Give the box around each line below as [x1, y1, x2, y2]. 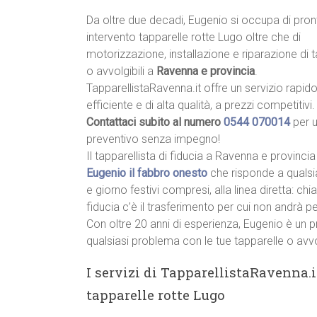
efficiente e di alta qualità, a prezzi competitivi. [86, 98, 315, 113]
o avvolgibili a [86, 64, 156, 79]
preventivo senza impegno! [86, 132, 220, 146]
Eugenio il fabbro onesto [86, 166, 207, 180]
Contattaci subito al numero [86, 115, 224, 129]
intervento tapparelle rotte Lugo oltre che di [86, 30, 301, 45]
